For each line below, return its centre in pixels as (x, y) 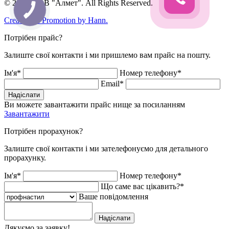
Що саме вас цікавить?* (142, 186)
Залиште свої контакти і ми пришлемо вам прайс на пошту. (107, 55)
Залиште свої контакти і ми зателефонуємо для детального (106, 148)
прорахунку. (25, 157)
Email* (113, 83)
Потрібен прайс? (33, 37)
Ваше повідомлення (113, 196)
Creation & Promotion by (46, 20)
